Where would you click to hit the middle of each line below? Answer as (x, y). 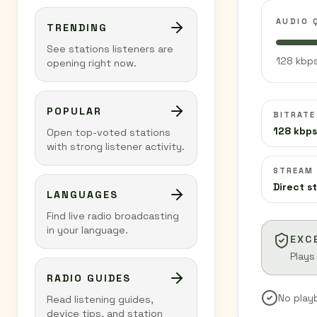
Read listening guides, (100, 299)
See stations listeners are (110, 49)
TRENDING (77, 28)
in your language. (87, 230)
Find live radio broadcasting (113, 216)
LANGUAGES (82, 195)
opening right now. (92, 63)
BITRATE (294, 115)
